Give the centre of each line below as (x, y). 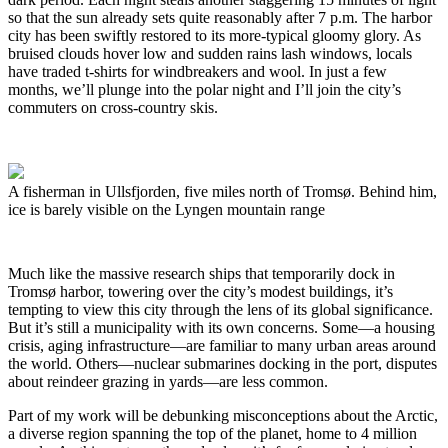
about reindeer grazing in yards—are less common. (170, 381)
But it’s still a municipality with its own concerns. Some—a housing (221, 327)
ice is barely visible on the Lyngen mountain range (166, 209)
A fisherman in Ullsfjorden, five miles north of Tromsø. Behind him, (222, 191)
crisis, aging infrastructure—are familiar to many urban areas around (222, 345)
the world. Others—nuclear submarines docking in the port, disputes (222, 363)
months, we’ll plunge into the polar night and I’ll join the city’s (204, 89)
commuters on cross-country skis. (115, 107)
